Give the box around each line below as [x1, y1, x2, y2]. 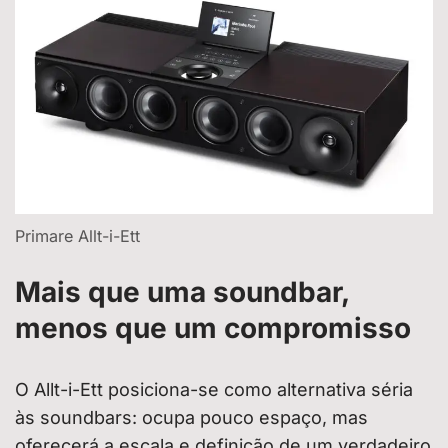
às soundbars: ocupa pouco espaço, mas [15, 407, 368, 429]
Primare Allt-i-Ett [15, 226, 140, 247]
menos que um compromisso [15, 311, 411, 346]
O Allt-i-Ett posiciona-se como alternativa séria [15, 379, 413, 401]
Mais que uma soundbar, [15, 275, 349, 310]
